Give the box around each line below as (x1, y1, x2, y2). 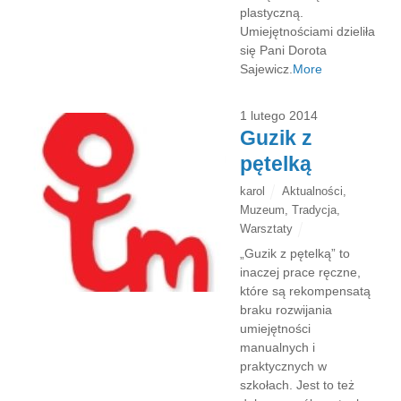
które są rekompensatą (240, 284, 371, 299)
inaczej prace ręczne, (240, 265, 362, 280)
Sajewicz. (240, 61, 294, 76)
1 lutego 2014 (240, 108, 319, 124)
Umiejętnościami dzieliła (240, 23, 376, 38)
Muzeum (240, 203, 286, 218)
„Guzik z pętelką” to (240, 246, 351, 261)
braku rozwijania (240, 303, 333, 318)
